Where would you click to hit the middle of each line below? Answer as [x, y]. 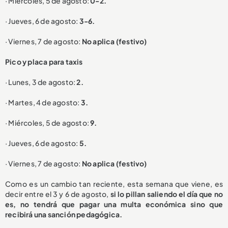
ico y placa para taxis [46, 62]
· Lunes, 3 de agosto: [41, 82]
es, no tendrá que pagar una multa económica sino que [114, 204]
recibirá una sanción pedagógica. [64, 215]
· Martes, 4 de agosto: [43, 103]
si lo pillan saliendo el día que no [167, 194]
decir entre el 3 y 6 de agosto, [58, 194]
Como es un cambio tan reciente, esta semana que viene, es [114, 184]
